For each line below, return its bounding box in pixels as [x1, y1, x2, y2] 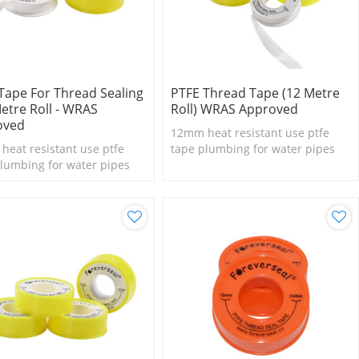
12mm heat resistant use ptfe [170, 125, 329, 141]
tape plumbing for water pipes [170, 141, 335, 157]
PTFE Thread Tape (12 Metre [170, 84, 340, 103]
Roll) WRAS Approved [170, 100, 298, 119]
